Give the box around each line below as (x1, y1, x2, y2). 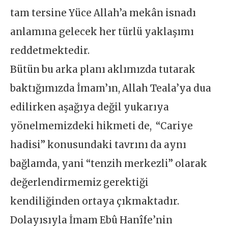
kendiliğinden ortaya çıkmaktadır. (10, 195, 180, 207)
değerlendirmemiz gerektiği (10, 176, 149, 188)
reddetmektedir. (10, 44, 90, 56)
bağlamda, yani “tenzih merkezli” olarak (10, 157, 208, 169)
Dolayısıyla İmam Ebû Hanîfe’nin (10, 214, 173, 226)
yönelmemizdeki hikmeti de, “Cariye (10, 120, 193, 132)
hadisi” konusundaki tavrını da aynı (10, 138, 187, 151)
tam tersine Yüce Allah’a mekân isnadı (10, 7, 196, 19)
